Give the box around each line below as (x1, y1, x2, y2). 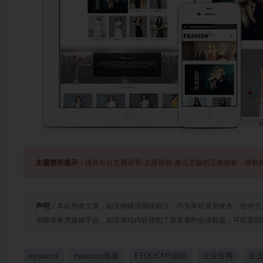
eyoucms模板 (74, 252, 119, 261)
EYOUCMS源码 (134, 252, 187, 261)
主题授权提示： (36, 159, 85, 167)
